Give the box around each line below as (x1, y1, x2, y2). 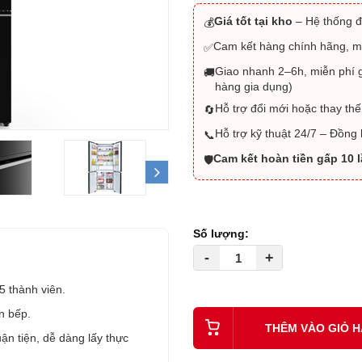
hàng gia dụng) (215, 80, 293, 93)
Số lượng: (193, 227, 249, 240)
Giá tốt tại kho (214, 15, 293, 27)
